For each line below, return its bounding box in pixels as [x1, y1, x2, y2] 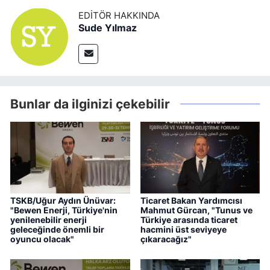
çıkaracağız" [140, 233, 192, 244]
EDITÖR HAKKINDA [78, 10, 160, 22]
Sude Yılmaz [78, 22, 137, 34]
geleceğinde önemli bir [10, 224, 104, 234]
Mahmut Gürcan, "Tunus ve [140, 204, 253, 215]
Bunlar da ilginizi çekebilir [10, 95, 170, 111]
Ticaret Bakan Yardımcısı [140, 195, 242, 206]
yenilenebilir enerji [10, 214, 87, 225]
